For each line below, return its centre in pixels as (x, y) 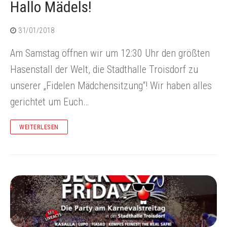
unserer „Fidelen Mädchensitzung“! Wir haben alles (111, 86)
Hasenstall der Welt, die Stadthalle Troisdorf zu (104, 70)
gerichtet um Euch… (49, 102)
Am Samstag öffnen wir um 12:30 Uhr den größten (110, 53)
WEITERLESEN (39, 127)
